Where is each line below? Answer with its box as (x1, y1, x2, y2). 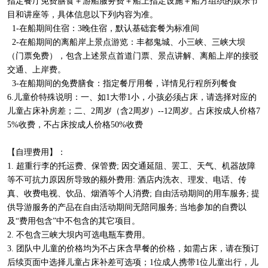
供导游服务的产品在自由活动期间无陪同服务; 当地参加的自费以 (7, 203, 246, 212)
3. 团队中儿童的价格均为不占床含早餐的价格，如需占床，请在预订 (7, 244, 259, 254)
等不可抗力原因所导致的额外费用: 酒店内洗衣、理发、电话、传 (7, 175, 246, 185)
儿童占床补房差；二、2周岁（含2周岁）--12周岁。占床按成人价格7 (7, 106, 260, 116)
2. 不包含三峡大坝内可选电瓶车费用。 (7, 230, 150, 240)
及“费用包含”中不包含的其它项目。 (7, 217, 140, 226)
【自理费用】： (7, 148, 66, 157)
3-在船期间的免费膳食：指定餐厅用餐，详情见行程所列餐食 (7, 79, 237, 89)
